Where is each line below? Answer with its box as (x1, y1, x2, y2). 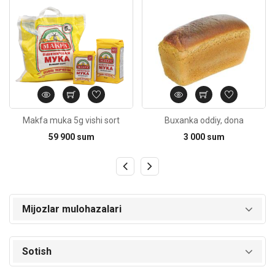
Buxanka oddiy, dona (164, 115, 244, 125)
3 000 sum (183, 132, 225, 142)
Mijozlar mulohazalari (22, 203, 122, 215)
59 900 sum (48, 132, 95, 142)
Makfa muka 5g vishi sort (23, 115, 120, 125)
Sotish (22, 246, 52, 257)
